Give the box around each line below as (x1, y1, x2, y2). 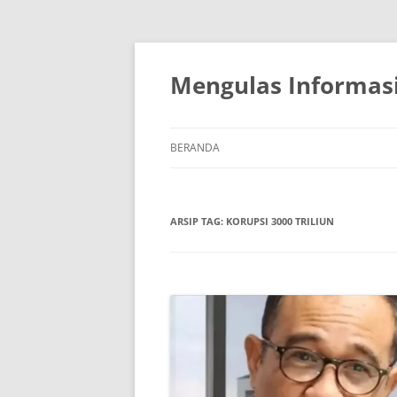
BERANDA (170, 140, 220, 155)
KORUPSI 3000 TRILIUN (226, 214, 334, 228)
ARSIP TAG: (170, 214, 226, 228)
